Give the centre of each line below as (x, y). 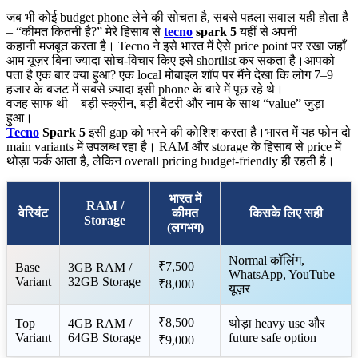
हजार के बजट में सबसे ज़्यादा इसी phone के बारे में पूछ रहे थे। (145, 89)
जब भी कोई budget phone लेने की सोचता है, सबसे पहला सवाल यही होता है (177, 17)
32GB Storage (104, 281)
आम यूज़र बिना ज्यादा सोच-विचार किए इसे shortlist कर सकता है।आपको (171, 60)
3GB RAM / (100, 267)
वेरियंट (33, 213)
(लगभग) (185, 227)
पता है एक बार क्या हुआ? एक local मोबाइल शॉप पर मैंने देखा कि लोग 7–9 (170, 74)
